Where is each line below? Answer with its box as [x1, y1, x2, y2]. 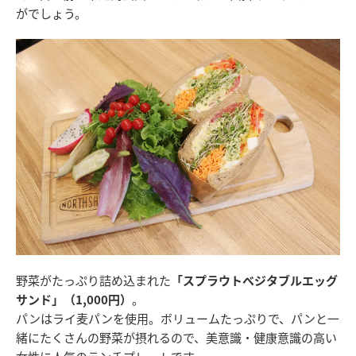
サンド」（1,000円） [16, 290, 132, 308]
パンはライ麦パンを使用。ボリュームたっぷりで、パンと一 [16, 309, 339, 327]
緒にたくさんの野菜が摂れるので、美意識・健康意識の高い [16, 328, 337, 346]
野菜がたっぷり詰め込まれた [16, 271, 171, 288]
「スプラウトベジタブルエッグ [171, 271, 338, 288]
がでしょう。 [16, 4, 87, 21]
